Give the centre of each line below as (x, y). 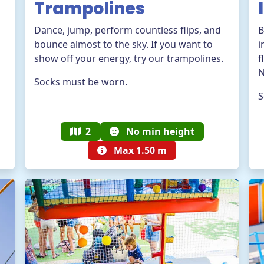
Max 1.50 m (139, 150)
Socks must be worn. (81, 82)
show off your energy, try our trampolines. (129, 58)
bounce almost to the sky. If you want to (123, 44)
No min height (159, 131)
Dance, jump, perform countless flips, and (128, 30)
